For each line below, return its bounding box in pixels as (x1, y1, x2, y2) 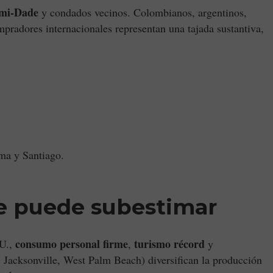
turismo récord (134, 236, 205, 252)
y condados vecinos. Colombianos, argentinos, (38, 5, 247, 19)
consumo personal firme (15, 236, 128, 252)
